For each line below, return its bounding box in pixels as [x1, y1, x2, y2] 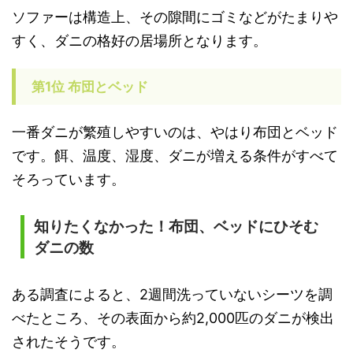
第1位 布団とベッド [32, 78, 148, 95]
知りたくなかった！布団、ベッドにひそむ [33, 217, 318, 235]
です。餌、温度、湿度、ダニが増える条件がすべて [12, 147, 338, 164]
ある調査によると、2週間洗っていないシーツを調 [12, 285, 333, 303]
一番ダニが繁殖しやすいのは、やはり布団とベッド [12, 123, 338, 140]
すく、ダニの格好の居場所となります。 [12, 32, 267, 49]
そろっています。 [12, 170, 125, 188]
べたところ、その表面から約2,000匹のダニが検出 [12, 309, 334, 326]
